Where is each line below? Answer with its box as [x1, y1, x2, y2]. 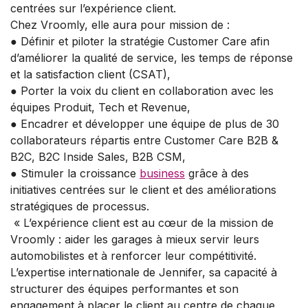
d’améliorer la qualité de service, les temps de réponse [10, 51, 293, 65]
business [140, 166, 185, 181]
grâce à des [185, 166, 249, 181]
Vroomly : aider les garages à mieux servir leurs [10, 232, 259, 247]
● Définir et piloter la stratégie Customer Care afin [10, 34, 269, 49]
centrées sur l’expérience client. [10, 1, 176, 16]
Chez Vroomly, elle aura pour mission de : [10, 18, 230, 32]
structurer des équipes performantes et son [10, 282, 239, 296]
